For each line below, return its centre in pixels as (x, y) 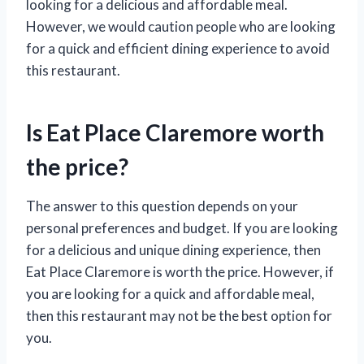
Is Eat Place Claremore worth (175, 132)
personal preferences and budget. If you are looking (182, 227)
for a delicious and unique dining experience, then (173, 249)
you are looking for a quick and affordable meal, (170, 293)
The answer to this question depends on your (162, 206)
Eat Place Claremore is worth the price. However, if (180, 271)
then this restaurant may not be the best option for (179, 315)
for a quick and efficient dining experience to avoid (178, 48)
